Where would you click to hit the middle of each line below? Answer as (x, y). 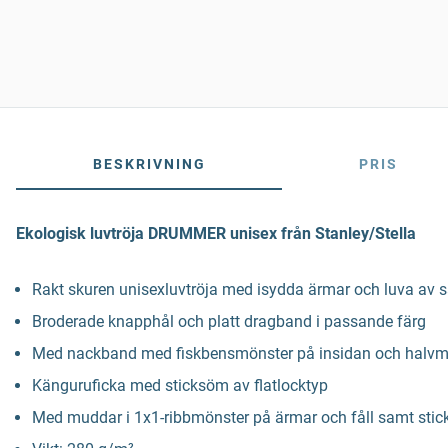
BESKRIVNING (149, 164)
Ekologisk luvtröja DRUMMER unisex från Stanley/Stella (216, 233)
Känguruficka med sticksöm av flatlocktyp (180, 385)
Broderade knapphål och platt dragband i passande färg (229, 321)
